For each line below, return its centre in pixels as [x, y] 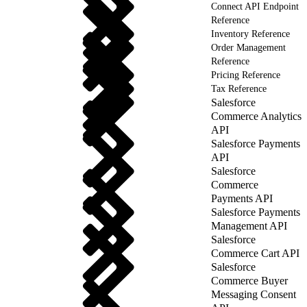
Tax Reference [239, 88]
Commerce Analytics [256, 116]
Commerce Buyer [249, 280]
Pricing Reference [246, 75]
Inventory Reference [250, 34]
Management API [249, 225]
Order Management [248, 47]
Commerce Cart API [255, 253]
